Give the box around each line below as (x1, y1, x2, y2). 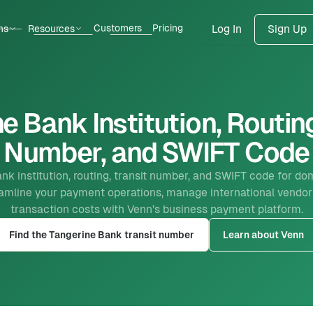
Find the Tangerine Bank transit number (8, 228, 194, 240)
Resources (27, 22, 75, 34)
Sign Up (267, 22, 307, 35)
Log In (212, 22, 242, 35)
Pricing (152, 22, 184, 34)
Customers (93, 22, 142, 34)
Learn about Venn (223, 228, 305, 240)
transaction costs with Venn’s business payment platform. (10, 203, 303, 215)
